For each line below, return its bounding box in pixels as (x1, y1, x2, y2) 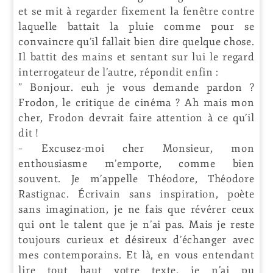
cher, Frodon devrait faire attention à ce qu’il (18, 111, 255, 124)
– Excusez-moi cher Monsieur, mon (18, 141, 255, 155)
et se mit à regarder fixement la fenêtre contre (18, 4, 255, 18)
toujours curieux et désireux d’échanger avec (18, 233, 255, 246)
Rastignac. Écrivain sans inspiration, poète (18, 187, 255, 200)
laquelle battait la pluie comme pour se (18, 19, 255, 33)
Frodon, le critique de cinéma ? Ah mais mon (18, 96, 255, 109)
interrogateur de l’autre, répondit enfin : (18, 65, 219, 79)
